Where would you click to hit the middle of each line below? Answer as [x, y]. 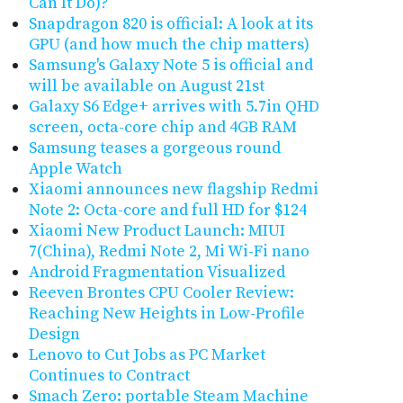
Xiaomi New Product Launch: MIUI [157, 231]
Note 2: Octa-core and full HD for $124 [167, 210]
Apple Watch [75, 169]
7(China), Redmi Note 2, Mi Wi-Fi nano [169, 252]
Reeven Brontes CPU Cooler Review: [161, 293]
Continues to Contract [109, 376]
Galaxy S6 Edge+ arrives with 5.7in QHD [174, 107]
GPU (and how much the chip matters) [169, 45]
